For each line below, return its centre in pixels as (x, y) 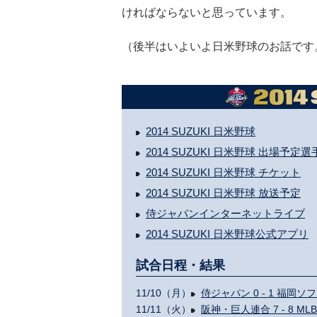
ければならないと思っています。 (207, 12)
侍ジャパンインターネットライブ (225, 213)
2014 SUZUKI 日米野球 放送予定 (223, 193)
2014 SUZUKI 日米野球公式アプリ (227, 234)
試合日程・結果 (180, 265)
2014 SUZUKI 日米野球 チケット (223, 172)
